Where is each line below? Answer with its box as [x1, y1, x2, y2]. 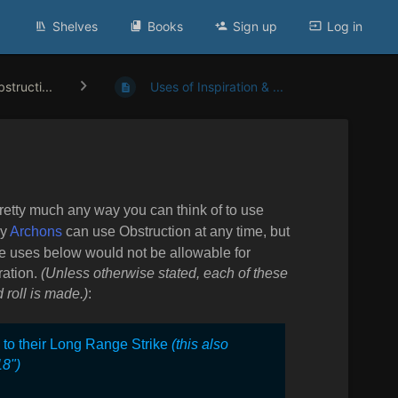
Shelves [52, 19, 98, 34]
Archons [10, 223, 62, 239]
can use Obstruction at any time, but [62, 223, 290, 239]
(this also [171, 336, 228, 352]
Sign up [233, 19, 277, 34]
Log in [327, 19, 362, 34]
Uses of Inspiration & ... [150, 79, 284, 95]
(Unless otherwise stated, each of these [41, 265, 288, 281]
